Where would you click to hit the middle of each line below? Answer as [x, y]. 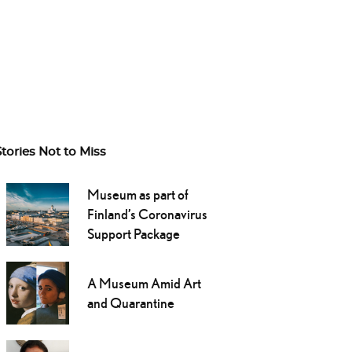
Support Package [133, 234]
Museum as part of [137, 195]
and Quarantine [130, 303]
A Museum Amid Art [144, 284]
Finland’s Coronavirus [147, 214]
